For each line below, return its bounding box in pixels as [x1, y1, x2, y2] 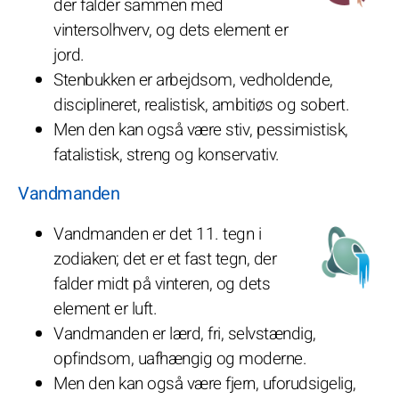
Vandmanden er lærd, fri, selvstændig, [53, 321, 316, 346]
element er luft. [53, 296, 157, 322]
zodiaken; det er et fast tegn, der [53, 246, 276, 272]
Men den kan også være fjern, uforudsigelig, [53, 370, 356, 396]
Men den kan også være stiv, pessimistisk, [53, 117, 348, 142]
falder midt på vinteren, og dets [53, 271, 270, 297]
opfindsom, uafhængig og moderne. [53, 346, 306, 371]
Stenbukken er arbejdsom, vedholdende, [53, 67, 333, 93]
